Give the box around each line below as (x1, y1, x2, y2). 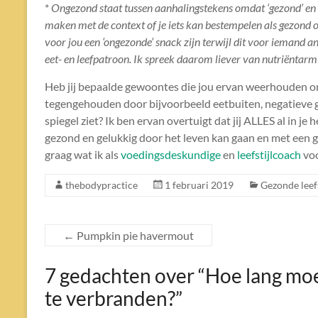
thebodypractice (65, 179, 138, 192)
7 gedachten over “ (45, 263, 205, 288)
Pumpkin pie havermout (75, 229, 194, 243)
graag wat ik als (45, 148, 121, 162)
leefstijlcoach (237, 148, 301, 162)
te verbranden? (45, 286, 175, 311)
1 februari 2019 (165, 179, 234, 192)
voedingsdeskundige (121, 148, 221, 162)
